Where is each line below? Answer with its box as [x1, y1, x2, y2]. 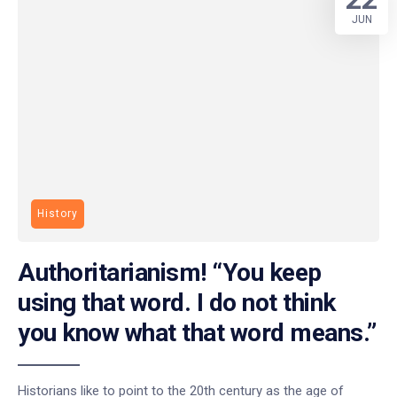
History [37, 206, 78, 220]
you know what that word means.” [18, 317, 377, 347]
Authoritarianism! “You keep [18, 257, 322, 287]
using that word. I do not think [18, 287, 336, 317]
